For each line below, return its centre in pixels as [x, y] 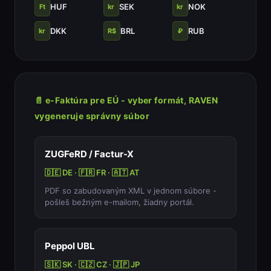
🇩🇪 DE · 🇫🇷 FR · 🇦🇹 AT [92, 173]
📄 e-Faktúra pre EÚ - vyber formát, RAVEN [126, 100]
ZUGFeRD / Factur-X [89, 154]
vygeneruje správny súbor [92, 116]
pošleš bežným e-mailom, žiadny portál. [119, 202]
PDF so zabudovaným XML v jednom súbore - [130, 191]
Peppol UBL [70, 246]
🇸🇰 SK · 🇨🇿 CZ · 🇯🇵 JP [92, 265]
